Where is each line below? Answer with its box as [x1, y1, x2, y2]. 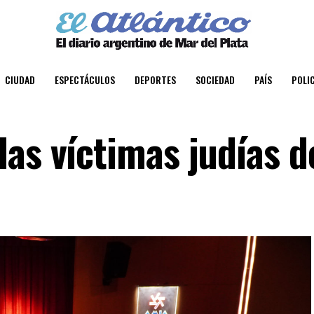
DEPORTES [135, 71, 176, 87]
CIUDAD [5, 71, 35, 87]
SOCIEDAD [196, 71, 235, 87]
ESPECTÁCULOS [55, 71, 115, 87]
